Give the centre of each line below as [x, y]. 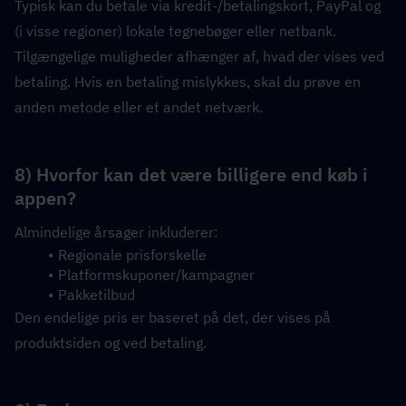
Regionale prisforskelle [132, 254]
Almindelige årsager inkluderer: [116, 232]
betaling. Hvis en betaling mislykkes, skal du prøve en [188, 81]
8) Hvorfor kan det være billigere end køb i [191, 174]
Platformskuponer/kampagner [156, 274]
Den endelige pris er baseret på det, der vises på [173, 317]
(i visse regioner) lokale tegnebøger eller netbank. [175, 30]
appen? [45, 198]
